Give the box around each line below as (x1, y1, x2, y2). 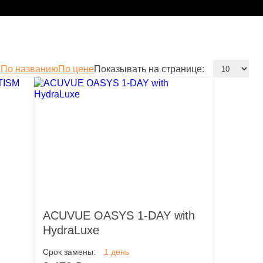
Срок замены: (43, 247, 96, 257)
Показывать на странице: (94, 63, 204, 74)
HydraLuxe (43, 223, 99, 237)
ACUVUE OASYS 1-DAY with (43, 208, 195, 222)
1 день (104, 247, 129, 257)
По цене (58, 63, 94, 74)
